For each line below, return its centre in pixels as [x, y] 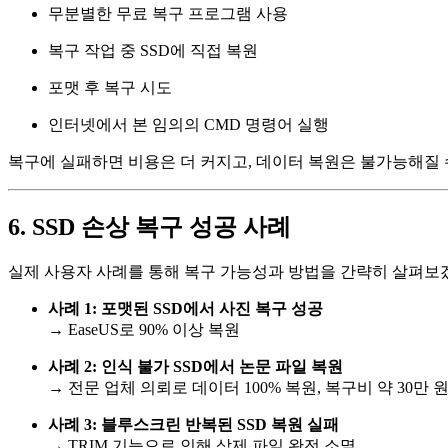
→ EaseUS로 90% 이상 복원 [144, 330]
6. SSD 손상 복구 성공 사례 [149, 226]
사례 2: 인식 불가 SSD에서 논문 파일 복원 [195, 367]
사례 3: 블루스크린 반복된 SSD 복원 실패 [193, 425]
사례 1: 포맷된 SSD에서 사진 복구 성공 [185, 309]
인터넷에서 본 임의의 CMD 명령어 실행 [188, 124]
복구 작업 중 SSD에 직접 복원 [153, 50]
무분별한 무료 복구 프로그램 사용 [168, 13]
